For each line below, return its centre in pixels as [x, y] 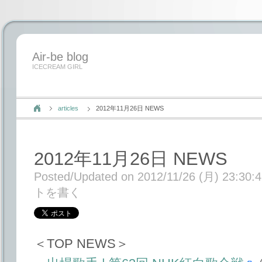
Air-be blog [60, 57]
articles [68, 108]
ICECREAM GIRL [57, 67]
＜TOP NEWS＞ [81, 244]
